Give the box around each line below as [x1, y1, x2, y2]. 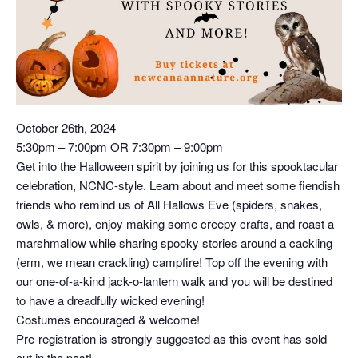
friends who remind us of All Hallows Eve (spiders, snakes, [16, 196, 322, 213]
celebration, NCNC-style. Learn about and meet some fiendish [16, 177, 340, 194]
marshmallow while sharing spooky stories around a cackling [16, 234, 332, 252]
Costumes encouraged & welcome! [16, 311, 200, 328]
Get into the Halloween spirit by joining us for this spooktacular [16, 157, 338, 175]
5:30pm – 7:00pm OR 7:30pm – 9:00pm [16, 138, 223, 156]
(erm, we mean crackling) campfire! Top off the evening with [16, 253, 328, 271]
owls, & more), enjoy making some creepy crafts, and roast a [16, 215, 334, 233]
